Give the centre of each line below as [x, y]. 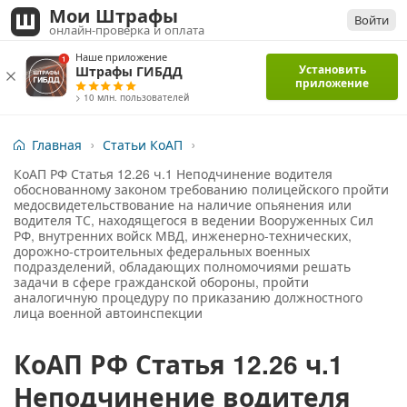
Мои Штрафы [114, 15]
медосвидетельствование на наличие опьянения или [183, 204]
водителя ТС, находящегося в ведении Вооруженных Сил [194, 220]
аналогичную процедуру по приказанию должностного [188, 297]
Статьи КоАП [143, 144]
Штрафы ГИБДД [129, 71]
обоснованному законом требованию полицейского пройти [201, 189]
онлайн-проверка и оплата [127, 30]
